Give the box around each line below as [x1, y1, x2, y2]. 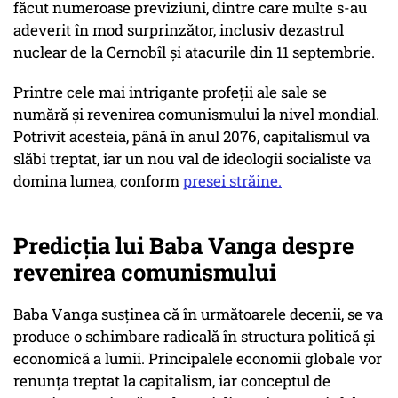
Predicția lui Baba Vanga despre [13, 230, 354, 261]
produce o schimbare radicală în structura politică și [13, 326, 375, 347]
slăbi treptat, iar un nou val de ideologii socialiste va [13, 148, 371, 170]
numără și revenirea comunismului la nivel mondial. [13, 104, 379, 125]
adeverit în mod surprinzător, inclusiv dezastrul [13, 20, 344, 41]
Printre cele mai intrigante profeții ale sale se [13, 82, 327, 103]
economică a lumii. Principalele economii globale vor [13, 348, 382, 370]
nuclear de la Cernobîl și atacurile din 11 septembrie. [13, 42, 375, 63]
